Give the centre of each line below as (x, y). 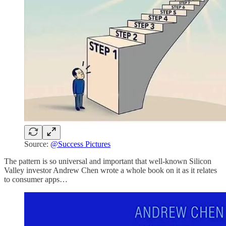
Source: (37, 144)
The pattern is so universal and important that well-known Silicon (108, 161)
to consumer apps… (36, 180)
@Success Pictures (80, 144)
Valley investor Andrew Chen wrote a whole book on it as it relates (110, 171)
